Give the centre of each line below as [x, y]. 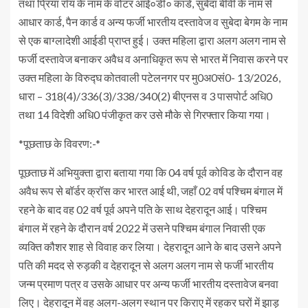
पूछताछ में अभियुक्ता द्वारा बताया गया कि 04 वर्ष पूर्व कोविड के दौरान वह [151, 172]
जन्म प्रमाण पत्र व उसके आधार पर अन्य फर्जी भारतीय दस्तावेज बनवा [148, 283]
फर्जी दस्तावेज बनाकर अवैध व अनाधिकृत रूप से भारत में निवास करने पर [153, 58]
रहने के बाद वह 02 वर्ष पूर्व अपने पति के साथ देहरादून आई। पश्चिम [143, 209]
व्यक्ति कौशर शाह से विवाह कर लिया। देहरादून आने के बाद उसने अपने [150, 246]
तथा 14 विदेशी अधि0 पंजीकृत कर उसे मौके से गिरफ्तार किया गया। [145, 114]
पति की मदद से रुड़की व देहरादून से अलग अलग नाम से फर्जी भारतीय [146, 265]
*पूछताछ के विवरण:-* [59, 143]
